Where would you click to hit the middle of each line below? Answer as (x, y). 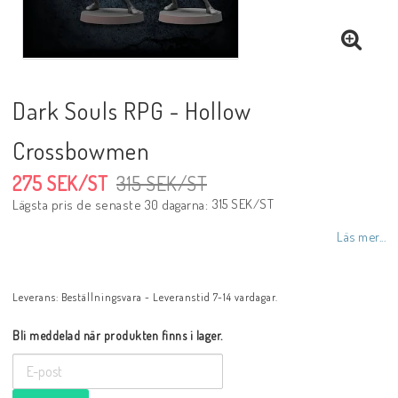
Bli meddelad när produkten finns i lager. (118, 335)
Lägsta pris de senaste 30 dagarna (109, 205)
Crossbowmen (81, 150)
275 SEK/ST (60, 183)
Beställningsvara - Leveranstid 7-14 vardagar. (170, 297)
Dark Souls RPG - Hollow (132, 110)
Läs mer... (361, 236)
